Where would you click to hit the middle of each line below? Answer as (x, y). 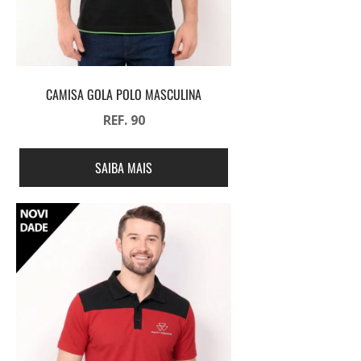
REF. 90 (124, 120)
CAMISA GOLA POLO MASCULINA (124, 95)
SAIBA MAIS (124, 168)
